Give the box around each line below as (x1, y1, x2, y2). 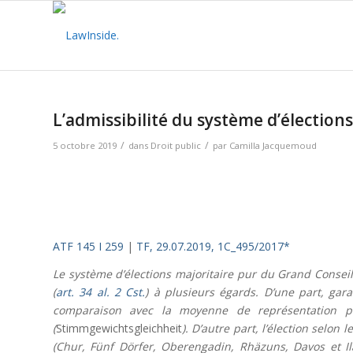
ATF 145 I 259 (53, 238, 124, 254)
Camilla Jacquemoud (229, 139, 317, 151)
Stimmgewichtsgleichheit (56, 320, 182, 336)
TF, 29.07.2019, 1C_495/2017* (136, 238, 290, 254)
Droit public (150, 139, 201, 151)
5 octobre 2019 (53, 139, 117, 151)
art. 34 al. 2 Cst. (56, 284, 146, 299)
